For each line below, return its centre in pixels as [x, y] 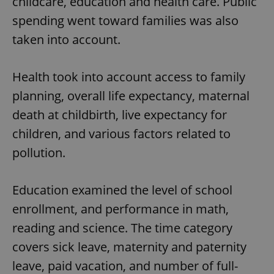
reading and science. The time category [122, 228]
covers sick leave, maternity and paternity [129, 246]
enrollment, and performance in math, [120, 209]
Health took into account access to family [129, 76]
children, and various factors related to [121, 133]
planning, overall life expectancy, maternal [131, 95]
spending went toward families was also [125, 20]
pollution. [39, 152]
